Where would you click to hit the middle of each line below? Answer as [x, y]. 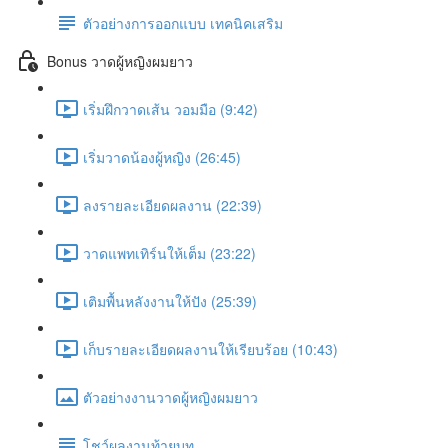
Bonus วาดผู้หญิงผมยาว [120, 60]
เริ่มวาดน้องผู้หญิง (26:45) [162, 156]
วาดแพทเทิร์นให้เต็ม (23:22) [169, 252]
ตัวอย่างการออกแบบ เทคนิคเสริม [183, 22]
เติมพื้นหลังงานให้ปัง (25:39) [170, 300]
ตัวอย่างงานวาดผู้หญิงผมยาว [170, 396]
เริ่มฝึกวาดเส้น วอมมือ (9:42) [170, 108]
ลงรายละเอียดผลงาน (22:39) [172, 204]
